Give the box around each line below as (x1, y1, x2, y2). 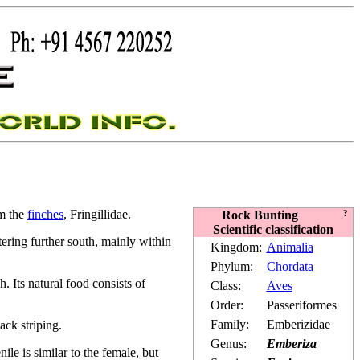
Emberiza (266, 336, 317, 350)
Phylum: (210, 259, 253, 273)
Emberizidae (266, 317, 330, 331)
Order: (210, 297, 243, 312)
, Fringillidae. (63, 207, 131, 221)
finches (27, 207, 63, 221)
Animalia (266, 239, 313, 254)
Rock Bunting (221, 207, 298, 222)
